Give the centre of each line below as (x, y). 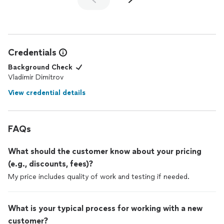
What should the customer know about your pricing (105, 151)
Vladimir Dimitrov (36, 77)
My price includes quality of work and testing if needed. (99, 177)
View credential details (47, 93)
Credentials (32, 52)
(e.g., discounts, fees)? (50, 164)
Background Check (40, 67)
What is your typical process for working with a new (105, 208)
